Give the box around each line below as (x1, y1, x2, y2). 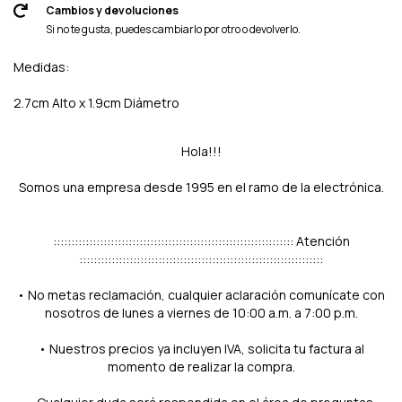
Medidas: (13, 57, 69, 75)
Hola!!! (180, 142, 222, 160)
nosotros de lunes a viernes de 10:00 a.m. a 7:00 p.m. (44, 303, 358, 321)
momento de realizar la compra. (107, 357, 295, 375)
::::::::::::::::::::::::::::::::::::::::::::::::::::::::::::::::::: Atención (52, 232, 350, 249)
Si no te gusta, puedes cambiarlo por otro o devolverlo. (45, 21, 301, 37)
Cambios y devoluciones (45, 2, 179, 18)
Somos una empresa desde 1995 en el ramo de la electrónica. (18, 178, 384, 196)
